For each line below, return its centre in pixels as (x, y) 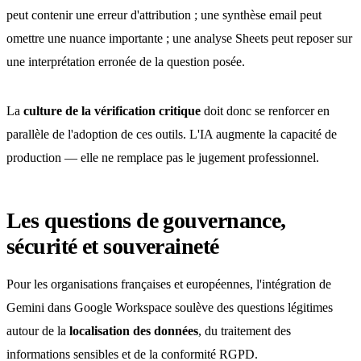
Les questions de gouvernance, (146, 220)
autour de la (38, 331)
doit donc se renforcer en (265, 111)
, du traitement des (245, 331)
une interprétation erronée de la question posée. (126, 62)
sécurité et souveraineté (113, 246)
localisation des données (134, 331)
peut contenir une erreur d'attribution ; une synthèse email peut (164, 15)
